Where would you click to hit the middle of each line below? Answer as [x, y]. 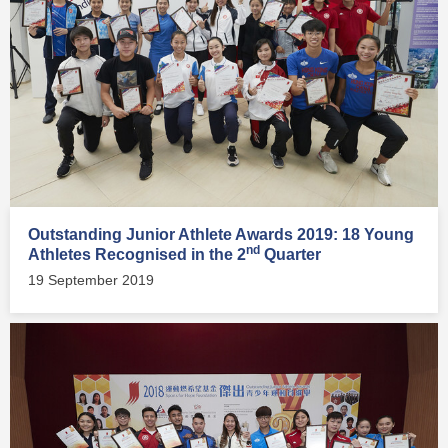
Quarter [292, 255]
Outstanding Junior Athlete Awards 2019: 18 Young [221, 235]
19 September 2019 [91, 280]
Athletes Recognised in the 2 [137, 255]
